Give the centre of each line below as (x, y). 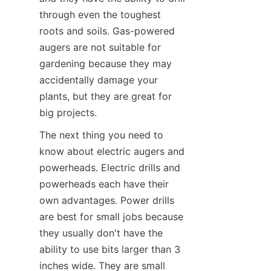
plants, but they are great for (106, 96)
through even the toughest (100, 15)
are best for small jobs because (111, 217)
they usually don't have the (101, 233)
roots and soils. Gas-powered (107, 31)
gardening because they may (106, 64)
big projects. (68, 113)
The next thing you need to (101, 135)
